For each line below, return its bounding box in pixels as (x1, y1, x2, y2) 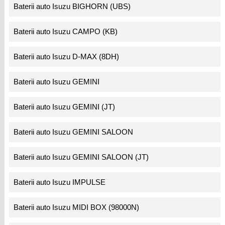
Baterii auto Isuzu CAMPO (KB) (14, 27, 118, 36)
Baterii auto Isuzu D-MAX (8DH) (14, 52, 120, 61)
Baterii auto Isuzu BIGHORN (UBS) (14, 2, 131, 11)
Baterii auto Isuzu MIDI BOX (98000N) (14, 203, 140, 212)
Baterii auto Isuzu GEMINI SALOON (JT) (14, 153, 149, 162)
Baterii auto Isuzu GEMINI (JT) (14, 102, 116, 111)
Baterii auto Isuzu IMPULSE (14, 178, 106, 187)
